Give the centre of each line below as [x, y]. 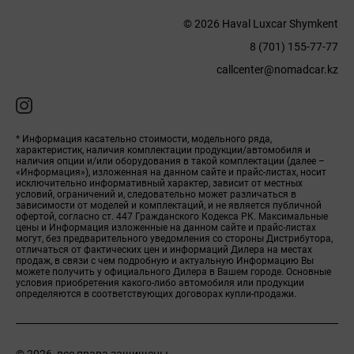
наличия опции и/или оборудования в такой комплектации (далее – [170, 161]
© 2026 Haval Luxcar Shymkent [261, 24]
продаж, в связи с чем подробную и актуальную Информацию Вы [165, 261]
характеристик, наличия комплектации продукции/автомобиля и [163, 150]
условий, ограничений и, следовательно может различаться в [156, 194]
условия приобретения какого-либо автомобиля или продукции [160, 283]
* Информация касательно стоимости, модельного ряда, [144, 139]
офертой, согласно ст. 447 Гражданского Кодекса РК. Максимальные [172, 217]
